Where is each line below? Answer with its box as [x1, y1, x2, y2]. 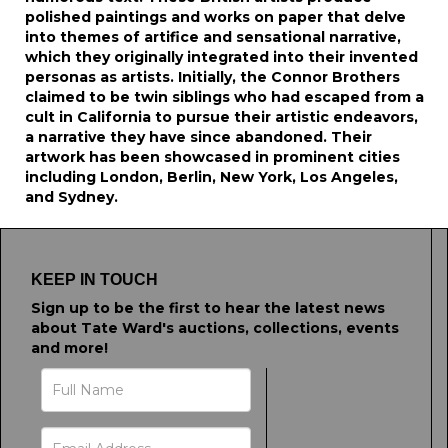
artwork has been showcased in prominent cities [25, 148, 400, 166]
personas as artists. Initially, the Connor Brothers [25, 68, 400, 86]
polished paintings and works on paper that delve [25, 8, 406, 26]
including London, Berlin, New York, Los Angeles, [25, 168, 398, 186]
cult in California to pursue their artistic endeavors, [25, 108, 418, 126]
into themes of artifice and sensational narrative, [25, 28, 401, 46]
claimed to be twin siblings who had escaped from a [25, 88, 424, 106]
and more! [31, 339, 108, 357]
